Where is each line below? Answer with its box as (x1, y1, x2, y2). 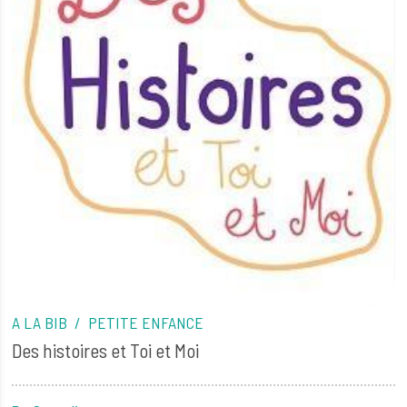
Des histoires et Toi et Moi (12, 338, 200, 362)
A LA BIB (12, 312, 72, 333)
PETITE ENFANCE (88, 312, 204, 333)
